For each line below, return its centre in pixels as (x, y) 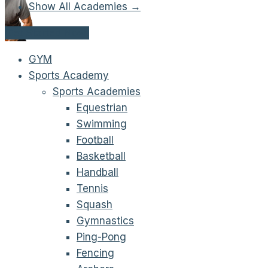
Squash (95, 204)
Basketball (101, 156)
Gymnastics (105, 220)
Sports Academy (69, 75)
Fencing (95, 253)
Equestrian (102, 107)
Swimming (102, 124)
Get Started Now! (47, 33)
